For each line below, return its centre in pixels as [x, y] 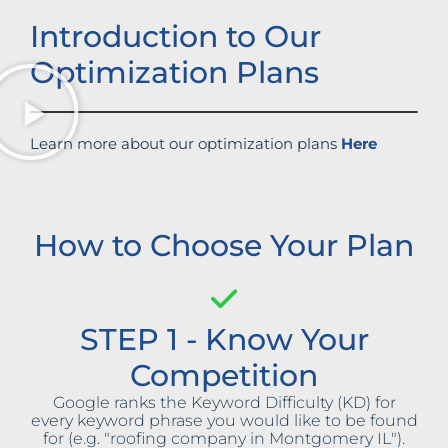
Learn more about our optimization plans [185, 144]
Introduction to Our [175, 37]
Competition [224, 376]
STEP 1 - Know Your [224, 340]
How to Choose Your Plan [224, 246]
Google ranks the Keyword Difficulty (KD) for [224, 403]
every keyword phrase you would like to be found [224, 421]
